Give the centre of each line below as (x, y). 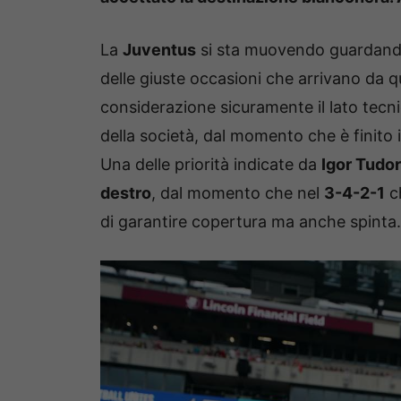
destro (126, 192)
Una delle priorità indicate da (211, 164)
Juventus (159, 49)
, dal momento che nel (238, 192)
